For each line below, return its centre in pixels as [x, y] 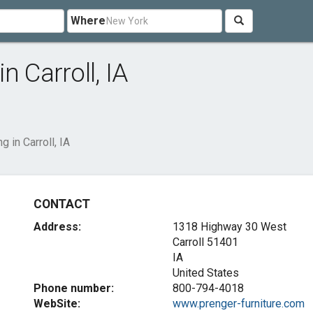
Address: [58, 227]
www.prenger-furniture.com [238, 304]
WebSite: [57, 304]
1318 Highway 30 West [229, 227]
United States [205, 273]
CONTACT [62, 204]
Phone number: [74, 288]
